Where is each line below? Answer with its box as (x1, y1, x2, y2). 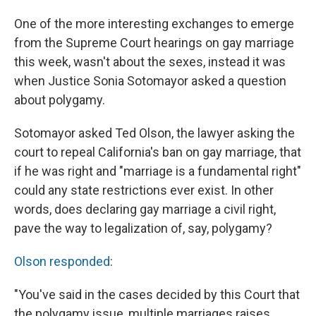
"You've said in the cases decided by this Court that (14, 286, 300, 302)
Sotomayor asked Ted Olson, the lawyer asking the (14, 125, 295, 140)
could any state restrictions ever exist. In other (14, 182, 274, 197)
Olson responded (14, 253, 110, 269)
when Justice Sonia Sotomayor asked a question (14, 73, 286, 88)
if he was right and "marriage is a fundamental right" (14, 163, 301, 178)
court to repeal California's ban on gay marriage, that (14, 144, 301, 159)
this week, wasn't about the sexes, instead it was (14, 54, 286, 69)
